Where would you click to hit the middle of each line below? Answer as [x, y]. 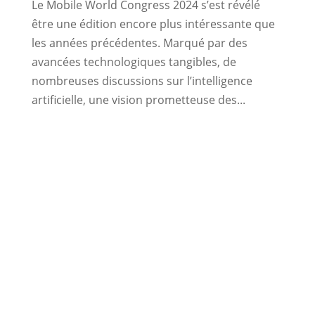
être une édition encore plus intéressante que [153, 24]
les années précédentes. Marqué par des [139, 43]
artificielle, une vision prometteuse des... [138, 99]
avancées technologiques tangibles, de [134, 62]
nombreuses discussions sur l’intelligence [142, 81]
